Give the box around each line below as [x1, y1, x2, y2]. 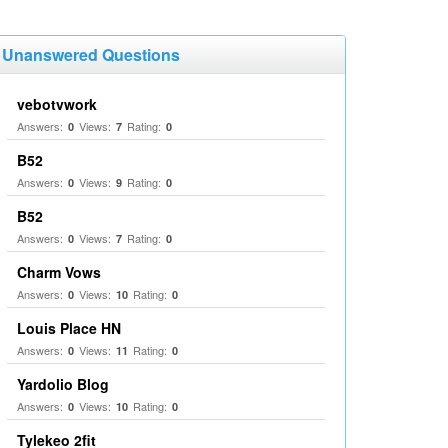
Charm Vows [17, 262, 101, 282]
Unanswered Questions [2, 43, 180, 66]
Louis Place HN [17, 318, 121, 338]
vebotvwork [17, 94, 97, 114]
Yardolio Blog [17, 374, 109, 394]
